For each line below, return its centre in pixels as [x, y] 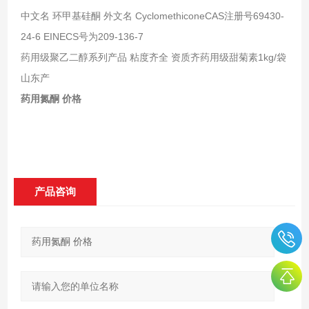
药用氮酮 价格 [51, 98]
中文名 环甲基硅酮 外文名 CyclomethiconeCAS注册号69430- [152, 16]
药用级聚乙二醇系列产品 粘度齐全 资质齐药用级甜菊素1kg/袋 [153, 57]
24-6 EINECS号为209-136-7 [82, 36]
